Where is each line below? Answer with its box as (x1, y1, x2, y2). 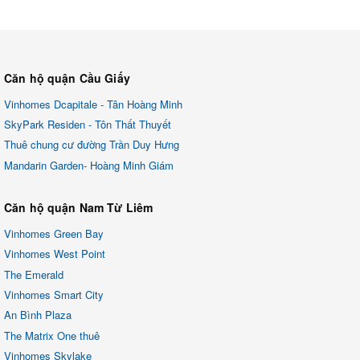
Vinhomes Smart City (4, 287, 104, 303)
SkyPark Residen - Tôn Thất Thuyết (4, 117, 171, 133)
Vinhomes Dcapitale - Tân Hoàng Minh (4, 96, 182, 112)
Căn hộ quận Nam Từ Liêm (4, 198, 153, 215)
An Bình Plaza (4, 307, 72, 323)
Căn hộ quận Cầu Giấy (4, 69, 130, 86)
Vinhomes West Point (4, 246, 105, 262)
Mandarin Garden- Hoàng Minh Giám (4, 157, 174, 173)
